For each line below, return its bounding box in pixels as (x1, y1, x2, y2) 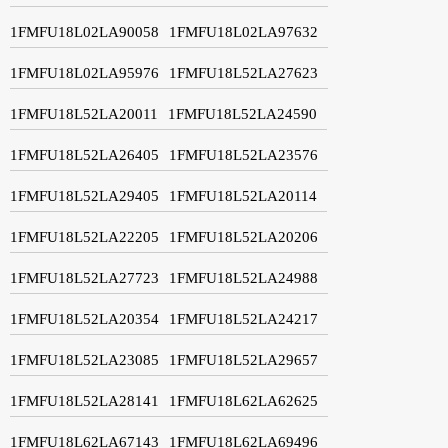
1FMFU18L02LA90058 (10, 23, 159, 40)
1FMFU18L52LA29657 (169, 351, 318, 368)
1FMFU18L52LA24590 (168, 105, 317, 122)
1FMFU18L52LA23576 (169, 146, 318, 163)
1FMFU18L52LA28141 (10, 392, 159, 409)
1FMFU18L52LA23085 (10, 351, 159, 368)
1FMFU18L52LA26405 (10, 146, 159, 163)
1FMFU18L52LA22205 (10, 228, 159, 245)
